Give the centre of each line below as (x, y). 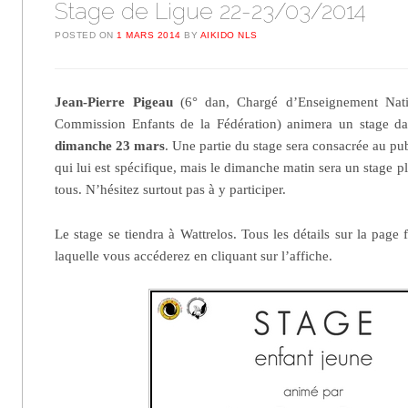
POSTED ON (86, 36)
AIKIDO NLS (229, 36)
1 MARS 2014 (149, 36)
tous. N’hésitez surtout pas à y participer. (171, 190)
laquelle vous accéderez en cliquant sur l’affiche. (194, 255)
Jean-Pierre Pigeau (114, 102)
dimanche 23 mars (110, 146)
